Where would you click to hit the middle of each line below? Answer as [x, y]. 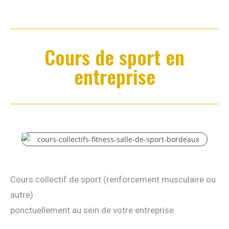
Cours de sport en [114, 56]
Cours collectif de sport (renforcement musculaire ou [113, 180]
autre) [22, 195]
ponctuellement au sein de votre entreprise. [93, 210]
